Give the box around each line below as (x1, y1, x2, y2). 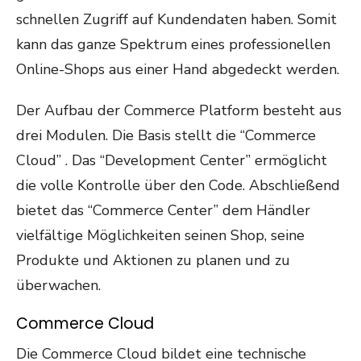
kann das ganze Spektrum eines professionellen (16, 35, 330, 54)
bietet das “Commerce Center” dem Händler (16, 201, 310, 220)
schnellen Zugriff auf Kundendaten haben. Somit (16, 10, 337, 29)
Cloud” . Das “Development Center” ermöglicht (16, 151, 327, 170)
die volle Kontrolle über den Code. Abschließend (16, 176, 340, 195)
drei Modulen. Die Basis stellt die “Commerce (16, 126, 316, 145)
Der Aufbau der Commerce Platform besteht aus (16, 101, 342, 120)
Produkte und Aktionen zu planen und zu (16, 251, 290, 270)
